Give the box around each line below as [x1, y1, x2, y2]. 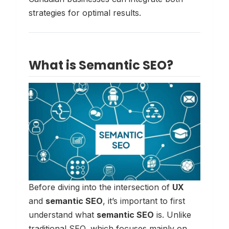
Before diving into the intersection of [29, 181, 172, 192]
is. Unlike [154, 209, 191, 220]
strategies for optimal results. [29, 8, 141, 18]
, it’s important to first [103, 195, 185, 206]
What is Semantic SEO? [29, 57, 173, 74]
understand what [29, 209, 97, 220]
